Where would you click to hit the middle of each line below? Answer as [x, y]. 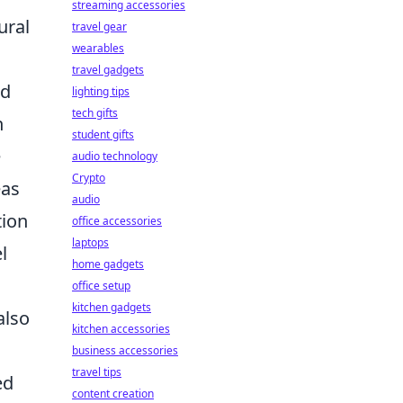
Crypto [89, 178]
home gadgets [108, 264]
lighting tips [101, 91]
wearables [98, 48]
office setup [101, 286]
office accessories [117, 221]
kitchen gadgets [112, 307]
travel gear [99, 27]
